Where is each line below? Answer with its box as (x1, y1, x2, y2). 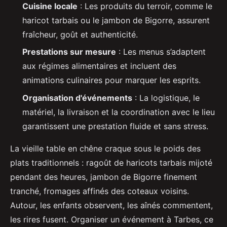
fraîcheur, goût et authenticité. (22, 29, 138, 40)
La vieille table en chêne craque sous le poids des (10, 143, 201, 154)
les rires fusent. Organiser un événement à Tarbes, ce (10, 214, 213, 224)
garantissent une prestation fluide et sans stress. (22, 121, 208, 131)
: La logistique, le (132, 92, 200, 103)
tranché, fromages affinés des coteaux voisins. (10, 185, 189, 196)
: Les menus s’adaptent (116, 47, 206, 57)
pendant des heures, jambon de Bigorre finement (10, 171, 197, 182)
